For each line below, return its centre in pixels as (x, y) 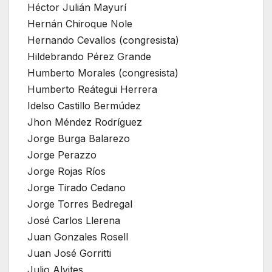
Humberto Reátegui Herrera (92, 89)
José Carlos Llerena (74, 220)
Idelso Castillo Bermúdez (84, 105)
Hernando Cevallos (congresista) (103, 40)
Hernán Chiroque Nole (80, 23)
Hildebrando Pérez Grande (89, 56)
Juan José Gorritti (69, 253)
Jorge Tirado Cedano (76, 187)
